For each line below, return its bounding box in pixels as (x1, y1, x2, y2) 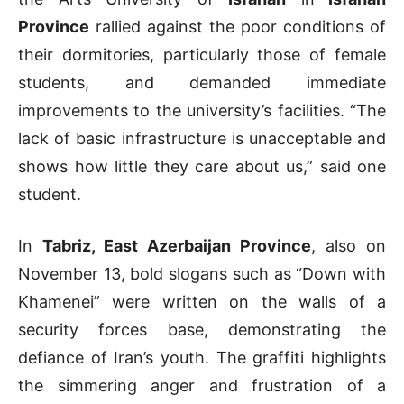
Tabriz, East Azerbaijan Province (42, 236, 311, 256)
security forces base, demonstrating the (18, 320, 386, 340)
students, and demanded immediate (18, 73, 386, 93)
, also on (311, 236, 386, 256)
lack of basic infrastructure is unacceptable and (18, 129, 386, 149)
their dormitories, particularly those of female (18, 45, 386, 65)
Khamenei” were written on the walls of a (18, 292, 386, 312)
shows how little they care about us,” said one (18, 157, 386, 177)
